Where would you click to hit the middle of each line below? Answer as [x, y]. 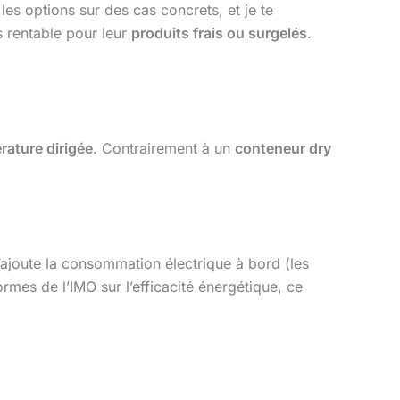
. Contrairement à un [164, 148]
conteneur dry [283, 148]
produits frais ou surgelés [219, 33]
